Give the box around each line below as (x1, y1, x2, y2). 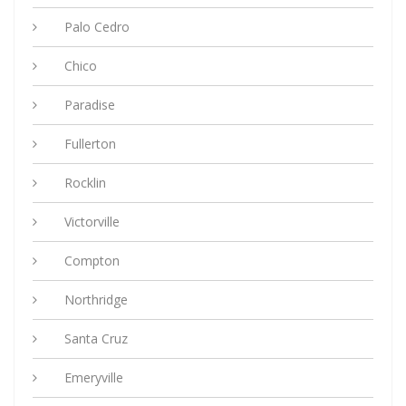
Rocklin (64, 174, 106, 192)
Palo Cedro (64, 18, 130, 36)
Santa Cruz (64, 330, 128, 348)
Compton (64, 252, 120, 270)
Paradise (64, 96, 115, 114)
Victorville (64, 213, 120, 231)
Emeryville (64, 369, 123, 387)
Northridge (64, 291, 128, 309)
